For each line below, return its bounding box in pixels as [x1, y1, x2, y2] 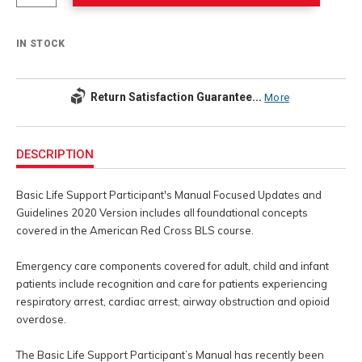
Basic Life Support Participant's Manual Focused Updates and [16, 187, 322, 201]
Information [15, 141, 67, 154]
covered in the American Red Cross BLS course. [16, 223, 254, 237]
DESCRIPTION [16, 147, 94, 162]
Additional [15, 127, 61, 139]
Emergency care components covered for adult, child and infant [16, 259, 329, 272]
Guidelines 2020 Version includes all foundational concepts [16, 205, 308, 219]
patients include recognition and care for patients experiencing [16, 276, 327, 290]
